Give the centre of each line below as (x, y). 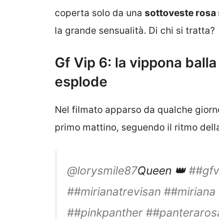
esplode (81, 82)
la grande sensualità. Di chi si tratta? (135, 30)
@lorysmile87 (102, 170)
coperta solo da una (100, 13)
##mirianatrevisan (114, 191)
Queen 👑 (163, 170)
